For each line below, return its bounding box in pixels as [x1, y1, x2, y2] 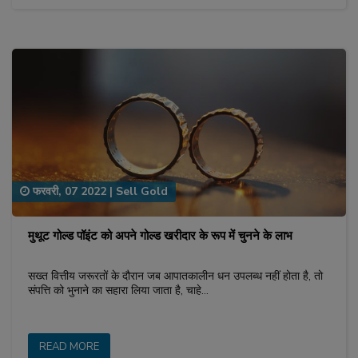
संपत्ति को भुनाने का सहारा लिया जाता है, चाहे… [28, 282, 209, 298]
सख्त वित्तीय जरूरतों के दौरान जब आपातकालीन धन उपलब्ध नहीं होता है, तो [28, 268, 323, 284]
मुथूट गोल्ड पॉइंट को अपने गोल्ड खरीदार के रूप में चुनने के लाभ [28, 227, 292, 244]
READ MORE [39, 339, 99, 354]
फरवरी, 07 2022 [30, 183, 106, 199]
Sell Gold [116, 183, 168, 199]
